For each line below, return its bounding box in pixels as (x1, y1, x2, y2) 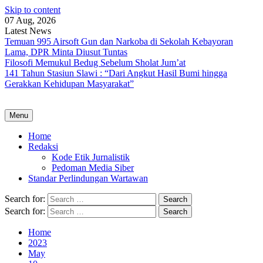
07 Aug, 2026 (5, 15, 56, 25)
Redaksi (28, 141, 58, 151)
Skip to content (5, 5, 60, 15)
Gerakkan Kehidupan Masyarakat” (5, 79, 134, 89)
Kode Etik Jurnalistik (52, 152, 130, 162)
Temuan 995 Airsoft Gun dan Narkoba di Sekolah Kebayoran (5, 36, 233, 46)
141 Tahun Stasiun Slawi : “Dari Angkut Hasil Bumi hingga (5, 68, 227, 78)
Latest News (5, 26, 51, 36)
